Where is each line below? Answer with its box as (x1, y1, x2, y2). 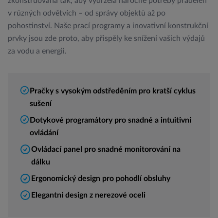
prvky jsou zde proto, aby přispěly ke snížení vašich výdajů (8, 35, 205, 42)
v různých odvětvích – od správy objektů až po (8, 9, 165, 17)
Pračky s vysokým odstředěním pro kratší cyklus (30, 87, 196, 95)
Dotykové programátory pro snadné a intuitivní (30, 116, 192, 124)
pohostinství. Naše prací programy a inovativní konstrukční (8, 22, 208, 30)
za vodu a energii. (8, 47, 67, 55)
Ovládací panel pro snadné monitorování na (31, 145, 181, 153)
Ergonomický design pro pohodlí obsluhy (31, 175, 170, 182)
